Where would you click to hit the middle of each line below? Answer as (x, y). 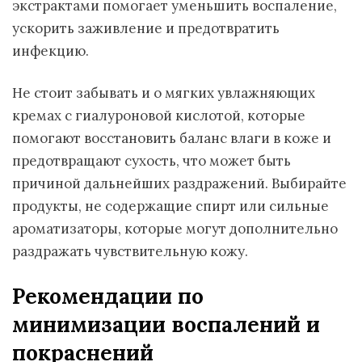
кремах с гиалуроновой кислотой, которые (159, 116)
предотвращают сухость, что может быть (152, 161)
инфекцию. (51, 51)
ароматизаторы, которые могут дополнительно (175, 229)
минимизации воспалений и (166, 324)
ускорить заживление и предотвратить (146, 28)
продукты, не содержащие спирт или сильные (170, 206)
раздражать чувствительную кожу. (130, 251)
